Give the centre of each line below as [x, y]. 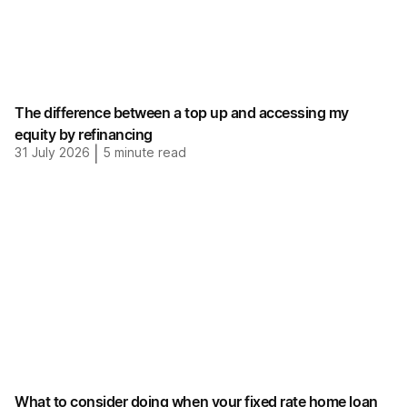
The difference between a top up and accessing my [182, 113]
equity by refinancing [84, 134]
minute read [149, 152]
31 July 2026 [52, 152]
